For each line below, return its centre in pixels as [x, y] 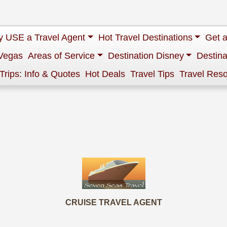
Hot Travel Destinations [145, 37]
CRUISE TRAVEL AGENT [113, 202]
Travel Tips [152, 74]
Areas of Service [62, 56]
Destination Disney [146, 56]
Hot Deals [105, 74]
